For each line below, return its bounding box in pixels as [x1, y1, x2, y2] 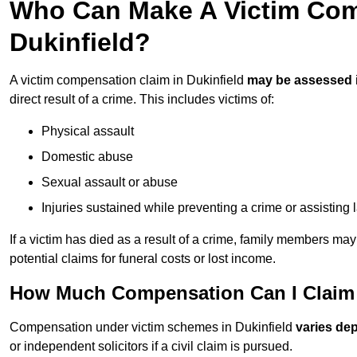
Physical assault [41, 124, 134, 139]
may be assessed [247, 73, 352, 88]
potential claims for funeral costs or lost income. [10, 252, 276, 266]
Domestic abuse [41, 150, 133, 164]
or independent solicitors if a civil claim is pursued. [10, 339, 292, 354]
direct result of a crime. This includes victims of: [10, 92, 274, 107]
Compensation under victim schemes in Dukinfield [10, 320, 296, 335]
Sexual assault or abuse [41, 175, 178, 190]
